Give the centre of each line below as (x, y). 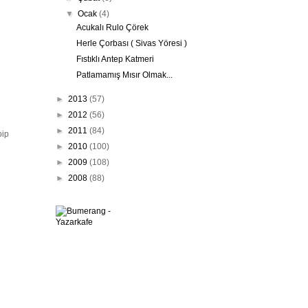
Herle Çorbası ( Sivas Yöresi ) (131, 43)
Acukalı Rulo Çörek (112, 27)
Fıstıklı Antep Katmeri (115, 59)
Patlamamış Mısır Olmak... (124, 75)
